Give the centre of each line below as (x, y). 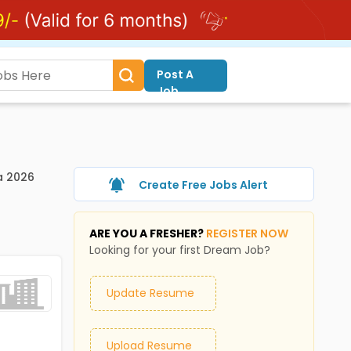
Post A (175, 74)
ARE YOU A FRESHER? (147, 233)
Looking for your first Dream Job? (179, 250)
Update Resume (150, 293)
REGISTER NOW (247, 233)
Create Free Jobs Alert (203, 185)
